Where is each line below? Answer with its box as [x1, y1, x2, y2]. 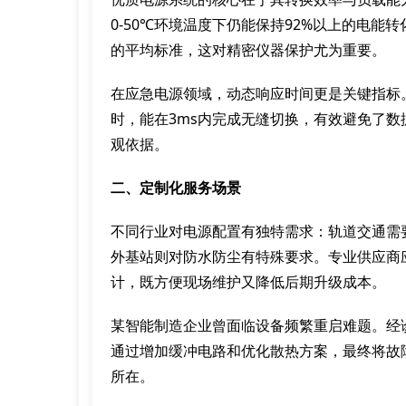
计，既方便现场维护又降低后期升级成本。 [111, 272, 386, 292]
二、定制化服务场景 [111, 178, 241, 198]
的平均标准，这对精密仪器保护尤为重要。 [111, 40, 386, 60]
